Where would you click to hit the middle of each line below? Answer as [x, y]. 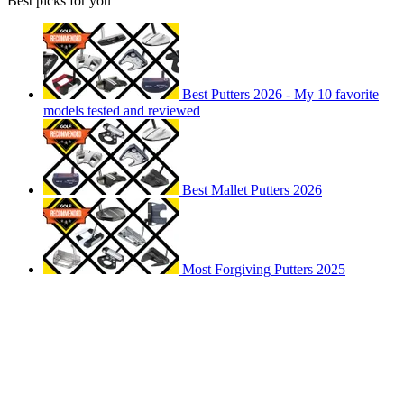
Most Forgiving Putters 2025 [264, 269]
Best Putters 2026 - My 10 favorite [280, 94]
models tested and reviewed [122, 110]
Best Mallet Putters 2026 [252, 189]
